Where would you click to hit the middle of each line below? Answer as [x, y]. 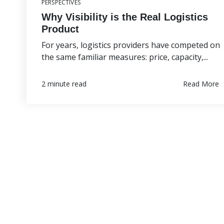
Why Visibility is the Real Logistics [125, 17]
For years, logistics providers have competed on [131, 45]
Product [60, 29]
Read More [201, 83]
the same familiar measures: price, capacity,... [125, 57]
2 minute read [64, 84]
